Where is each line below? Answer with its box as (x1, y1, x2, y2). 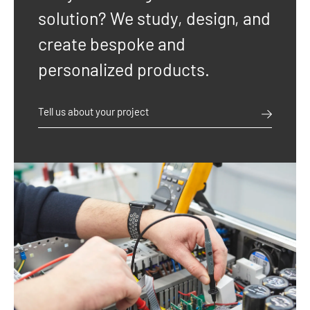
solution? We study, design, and (38, 8, 271, 29)
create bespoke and (38, 33, 185, 55)
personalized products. (38, 59, 210, 80)
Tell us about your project (38, 105, 149, 118)
